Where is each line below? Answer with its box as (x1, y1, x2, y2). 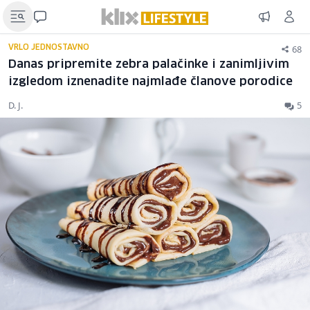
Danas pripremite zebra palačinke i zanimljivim (8, 59, 289, 71)
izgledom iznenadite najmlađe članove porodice (8, 76, 293, 88)
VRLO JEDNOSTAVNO (8, 44, 89, 51)
